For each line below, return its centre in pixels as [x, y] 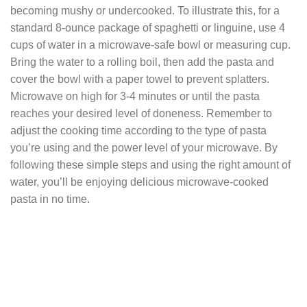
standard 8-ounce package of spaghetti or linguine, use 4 [148, 28]
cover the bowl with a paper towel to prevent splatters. [140, 79]
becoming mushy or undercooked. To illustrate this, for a [145, 11]
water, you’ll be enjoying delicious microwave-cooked [139, 182]
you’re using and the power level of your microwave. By [144, 148]
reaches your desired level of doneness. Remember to [141, 114]
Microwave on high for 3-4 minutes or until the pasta [135, 97]
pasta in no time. [50, 199]
